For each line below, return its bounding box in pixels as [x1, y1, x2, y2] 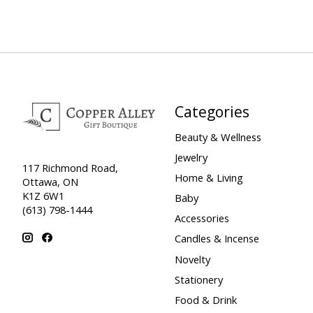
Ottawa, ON [22, 174, 78, 189]
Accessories [174, 211, 229, 226]
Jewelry [174, 150, 208, 164]
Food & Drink [174, 292, 237, 307]
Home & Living [174, 170, 243, 184]
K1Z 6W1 [22, 188, 64, 203]
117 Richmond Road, [22, 160, 118, 175]
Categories [174, 101, 249, 122]
